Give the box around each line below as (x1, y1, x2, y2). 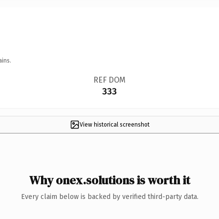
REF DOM (93, 75, 126, 85)
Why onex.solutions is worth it (29, 172, 190, 188)
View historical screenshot (79, 121, 150, 128)
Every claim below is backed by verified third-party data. (21, 192, 198, 201)
